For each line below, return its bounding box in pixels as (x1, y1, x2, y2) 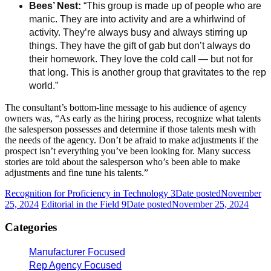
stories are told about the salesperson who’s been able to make (5, 156, 240, 167)
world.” (29, 80, 58, 91)
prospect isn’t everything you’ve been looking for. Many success (5, 145, 250, 156)
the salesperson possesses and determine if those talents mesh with (5, 123, 256, 134)
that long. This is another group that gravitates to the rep (29, 67, 266, 77)
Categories (5, 221, 57, 234)
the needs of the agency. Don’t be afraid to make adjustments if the (5, 134, 258, 145)
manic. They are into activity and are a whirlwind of (29, 13, 245, 24)
